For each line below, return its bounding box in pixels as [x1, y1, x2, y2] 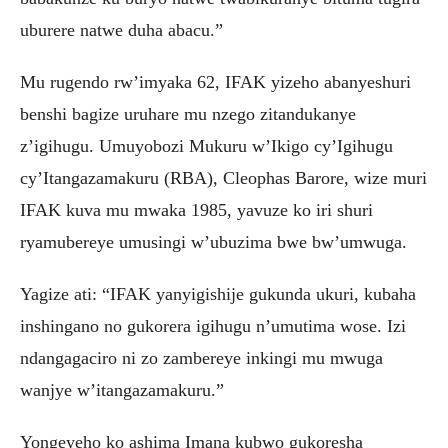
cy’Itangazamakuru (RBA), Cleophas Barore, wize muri [20, 168, 427, 189]
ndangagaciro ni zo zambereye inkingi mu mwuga [20, 348, 383, 369]
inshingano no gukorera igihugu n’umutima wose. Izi [20, 316, 406, 337]
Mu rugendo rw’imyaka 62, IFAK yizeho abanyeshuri [20, 72, 411, 93]
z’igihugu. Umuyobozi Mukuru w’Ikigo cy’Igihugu [20, 136, 393, 157]
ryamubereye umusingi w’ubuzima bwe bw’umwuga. [20, 232, 407, 253]
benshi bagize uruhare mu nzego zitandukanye [20, 104, 356, 125]
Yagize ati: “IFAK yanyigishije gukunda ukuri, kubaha [20, 284, 416, 305]
